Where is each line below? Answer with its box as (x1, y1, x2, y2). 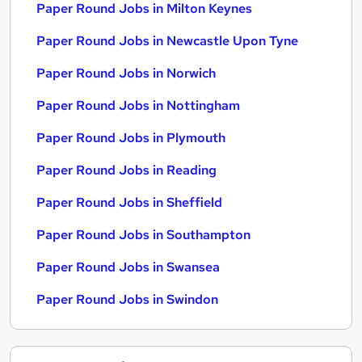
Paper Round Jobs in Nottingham (36, 97, 240, 114)
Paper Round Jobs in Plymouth (36, 129, 225, 146)
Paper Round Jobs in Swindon (36, 291, 218, 308)
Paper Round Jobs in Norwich (36, 65, 216, 82)
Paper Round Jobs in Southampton (36, 226, 250, 243)
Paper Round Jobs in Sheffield (36, 194, 222, 211)
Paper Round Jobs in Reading (36, 162, 217, 179)
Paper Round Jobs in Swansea (36, 259, 220, 276)
